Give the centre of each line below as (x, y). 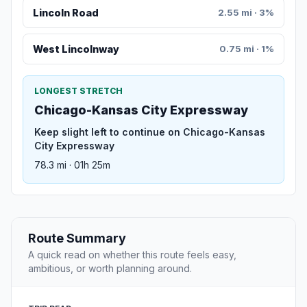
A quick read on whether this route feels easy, (132, 255)
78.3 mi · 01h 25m (72, 165)
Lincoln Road (65, 12)
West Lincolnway (76, 49)
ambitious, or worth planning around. (110, 269)
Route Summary (77, 238)
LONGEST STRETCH (78, 91)
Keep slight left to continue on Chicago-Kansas (150, 132)
